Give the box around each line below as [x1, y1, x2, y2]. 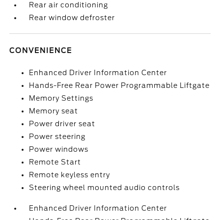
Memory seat [29, 107, 79, 115]
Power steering [29, 133, 86, 140]
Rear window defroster [29, 14, 115, 22]
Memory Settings [29, 94, 94, 102]
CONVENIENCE [9, 47, 73, 55]
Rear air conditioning [29, 1, 109, 9]
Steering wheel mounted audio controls [29, 184, 180, 192]
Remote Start [29, 158, 82, 166]
